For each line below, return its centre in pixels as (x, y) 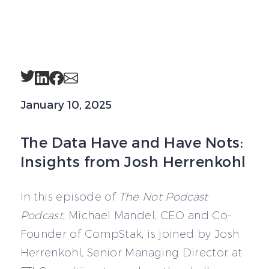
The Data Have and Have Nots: (132, 142)
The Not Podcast (164, 197)
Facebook (75, 79)
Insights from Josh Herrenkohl (133, 161)
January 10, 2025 (66, 104)
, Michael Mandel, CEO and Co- (147, 215)
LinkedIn (57, 79)
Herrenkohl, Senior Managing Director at (131, 252)
